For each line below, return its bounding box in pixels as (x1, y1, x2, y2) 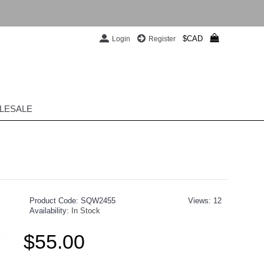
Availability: (29, 206, 71, 215)
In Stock (71, 206, 100, 215)
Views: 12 (188, 196, 222, 205)
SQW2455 (81, 196, 115, 205)
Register (148, 34, 176, 43)
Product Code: (29, 196, 81, 205)
